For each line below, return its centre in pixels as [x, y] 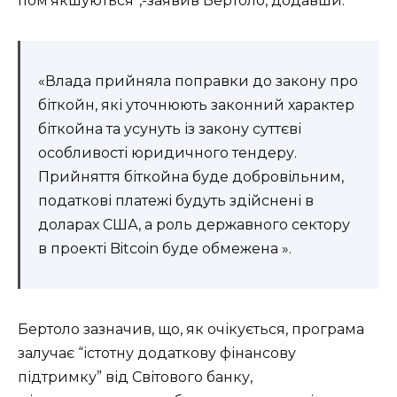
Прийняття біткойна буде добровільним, [191, 177]
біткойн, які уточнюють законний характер [196, 105]
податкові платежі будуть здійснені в [176, 201]
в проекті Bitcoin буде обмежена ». [165, 249]
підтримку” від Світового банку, [135, 378]
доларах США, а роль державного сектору [194, 225]
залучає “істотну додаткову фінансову [157, 354]
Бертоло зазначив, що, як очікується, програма [191, 330]
